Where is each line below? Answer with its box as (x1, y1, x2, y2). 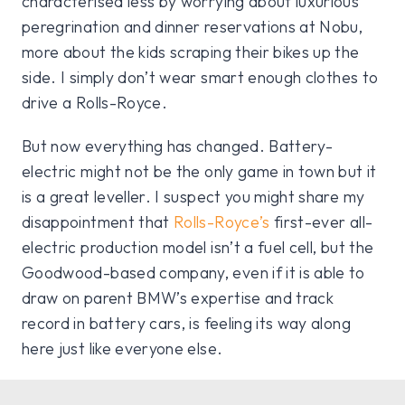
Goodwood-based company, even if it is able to (22, 262, 365, 284)
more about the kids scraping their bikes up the (22, 42, 360, 63)
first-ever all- (269, 212, 373, 233)
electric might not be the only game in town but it (22, 161, 377, 183)
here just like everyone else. (22, 338, 223, 360)
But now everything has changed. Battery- (22, 136, 334, 157)
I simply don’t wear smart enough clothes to (61, 67, 379, 89)
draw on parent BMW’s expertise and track (22, 287, 334, 309)
